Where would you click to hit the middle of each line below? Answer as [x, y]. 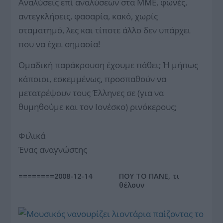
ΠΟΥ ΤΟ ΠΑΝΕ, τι [149, 176]
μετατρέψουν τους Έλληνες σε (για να [91, 93]
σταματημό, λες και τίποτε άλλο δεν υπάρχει [105, 30]
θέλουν [132, 185]
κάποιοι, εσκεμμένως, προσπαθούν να [93, 79]
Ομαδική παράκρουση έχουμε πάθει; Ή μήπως [109, 65]
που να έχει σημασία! [59, 44]
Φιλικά [32, 136]
